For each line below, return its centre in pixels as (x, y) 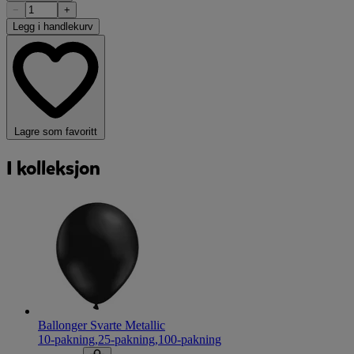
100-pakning (190, 339)
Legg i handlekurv (53, 27)
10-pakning (66, 339)
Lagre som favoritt (56, 132)
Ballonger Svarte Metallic (102, 325)
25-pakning (126, 339)
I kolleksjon (53, 169)
